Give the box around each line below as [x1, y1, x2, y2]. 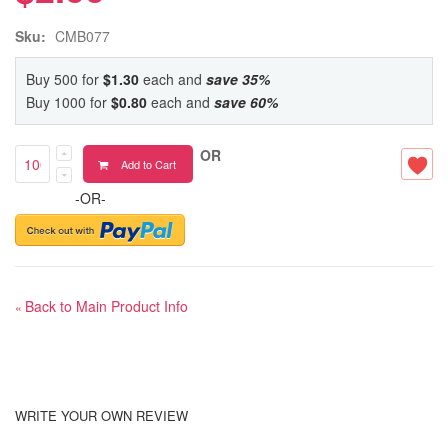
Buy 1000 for [26, 92, 111, 113]
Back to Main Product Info [25, 296, 188, 317]
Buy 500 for [26, 69, 103, 90]
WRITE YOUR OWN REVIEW [15, 406, 188, 426]
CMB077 [55, 26, 110, 47]
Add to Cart [120, 156, 176, 173]
